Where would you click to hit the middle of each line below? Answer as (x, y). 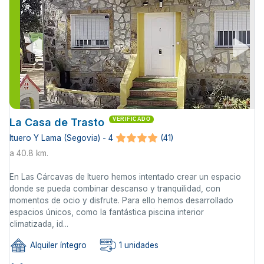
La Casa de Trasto (57, 123)
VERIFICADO (131, 119)
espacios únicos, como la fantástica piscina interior (107, 212)
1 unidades (138, 245)
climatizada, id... (39, 224)
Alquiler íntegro (57, 245)
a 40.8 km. (29, 153)
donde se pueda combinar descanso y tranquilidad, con (115, 188)
